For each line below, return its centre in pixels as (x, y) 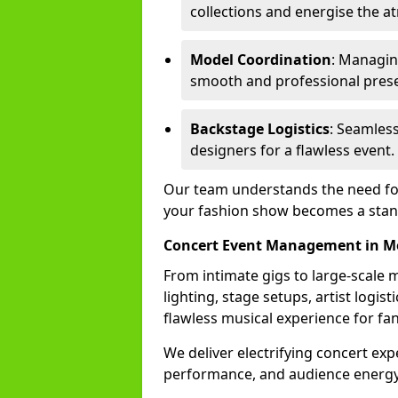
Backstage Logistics (260, 129)
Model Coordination (261, 60)
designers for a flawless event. (292, 150)
